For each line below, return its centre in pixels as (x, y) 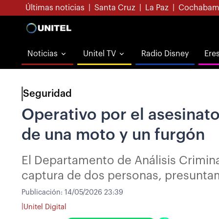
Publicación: (43, 192)
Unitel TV (99, 54)
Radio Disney (165, 54)
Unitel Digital (45, 207)
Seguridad (47, 94)
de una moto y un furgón (113, 135)
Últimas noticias (55, 8)
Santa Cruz (115, 8)
